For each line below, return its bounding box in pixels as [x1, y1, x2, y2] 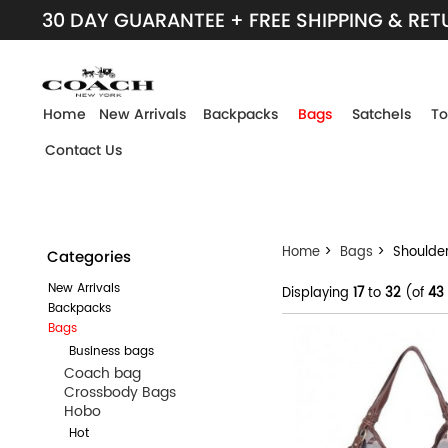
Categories [47, 246, 131, 267]
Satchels [352, 104, 411, 124]
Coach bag [47, 361, 141, 385]
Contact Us [45, 140, 122, 160]
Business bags [52, 341, 154, 361]
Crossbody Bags [47, 380, 176, 404]
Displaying [282, 283, 353, 304]
